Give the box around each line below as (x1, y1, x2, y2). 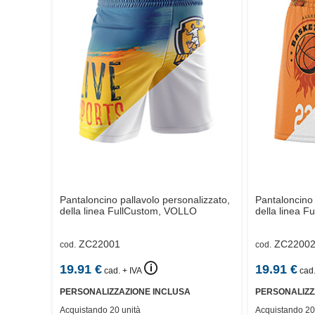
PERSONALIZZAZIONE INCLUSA (60, 286, 191, 296)
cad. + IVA (104, 265, 141, 275)
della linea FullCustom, (60, 205, 161, 217)
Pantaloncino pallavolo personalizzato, (60, 194, 230, 206)
